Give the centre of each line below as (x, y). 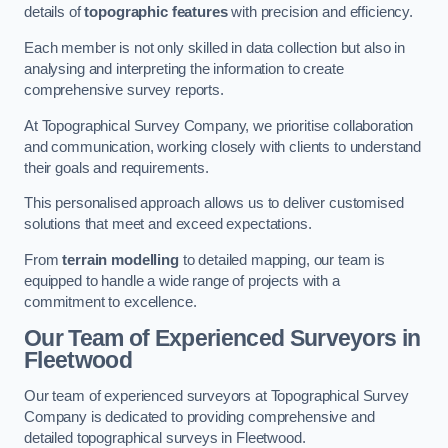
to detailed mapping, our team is (282, 259)
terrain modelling (120, 259)
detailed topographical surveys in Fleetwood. (165, 437)
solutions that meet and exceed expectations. (168, 224)
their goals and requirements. (116, 167)
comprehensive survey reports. (124, 89)
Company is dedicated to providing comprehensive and (199, 416)
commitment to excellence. (110, 301)
